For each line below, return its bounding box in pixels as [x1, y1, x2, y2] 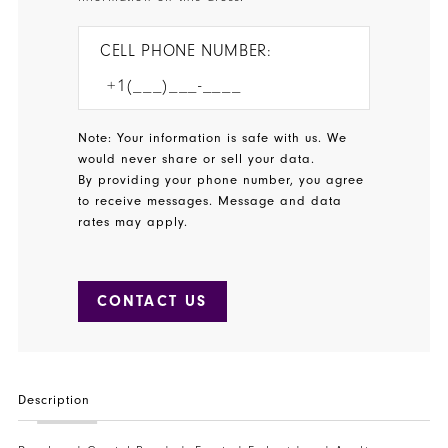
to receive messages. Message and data [77, 194, 343, 209]
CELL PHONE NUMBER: [100, 41, 272, 60]
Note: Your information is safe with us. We [77, 131, 348, 146]
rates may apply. [77, 215, 188, 230]
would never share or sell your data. [77, 152, 321, 167]
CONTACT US [96, 292, 208, 311]
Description [17, 392, 91, 407]
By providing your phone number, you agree [77, 173, 365, 188]
